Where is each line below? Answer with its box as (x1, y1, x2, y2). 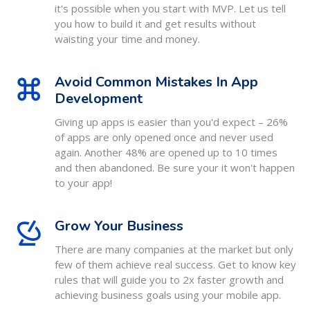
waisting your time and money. (55, 32, 200, 46)
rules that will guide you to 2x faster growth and (55, 273, 284, 286)
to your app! (55, 176, 112, 190)
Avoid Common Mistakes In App (55, 73, 258, 91)
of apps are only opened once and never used (55, 130, 273, 144)
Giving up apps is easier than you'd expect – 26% (55, 115, 288, 129)
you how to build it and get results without (55, 17, 256, 30)
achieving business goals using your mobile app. (55, 288, 281, 302)
